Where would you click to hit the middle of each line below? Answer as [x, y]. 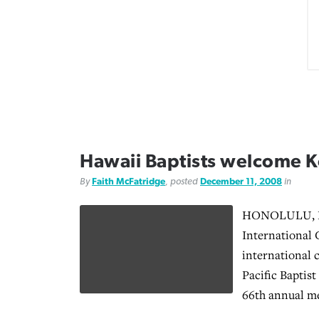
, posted [183, 182]
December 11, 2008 [241, 182]
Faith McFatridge [129, 182]
